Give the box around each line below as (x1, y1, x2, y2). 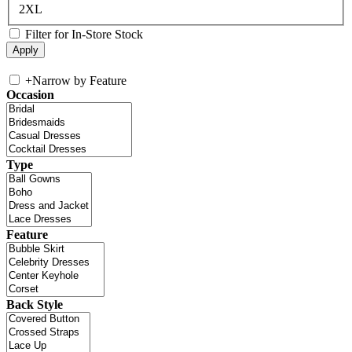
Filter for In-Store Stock (25, 27, 143, 42)
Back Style (6, 298, 63, 312)
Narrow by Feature (32, 74, 126, 88)
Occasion (6, 88, 54, 102)
